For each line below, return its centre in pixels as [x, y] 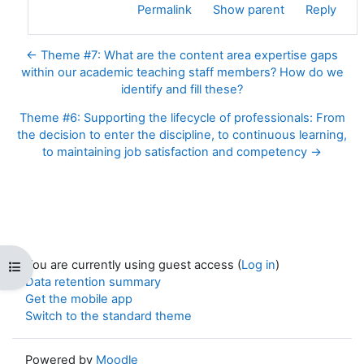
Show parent [249, 9]
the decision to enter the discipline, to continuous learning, [182, 134]
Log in [258, 265]
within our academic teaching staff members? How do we [182, 72]
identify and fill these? [182, 89]
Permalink [165, 9]
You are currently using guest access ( [133, 265]
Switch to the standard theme [108, 316]
